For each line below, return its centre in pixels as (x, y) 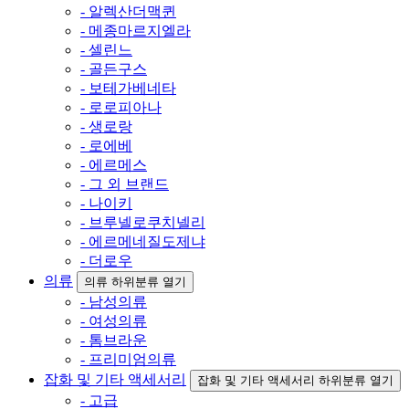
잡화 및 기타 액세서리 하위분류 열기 (295, 380)
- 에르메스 (114, 164)
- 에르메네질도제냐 (143, 241)
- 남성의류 (114, 301)
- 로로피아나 (121, 107)
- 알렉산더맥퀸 (128, 11)
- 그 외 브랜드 (125, 184)
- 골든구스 (114, 68)
